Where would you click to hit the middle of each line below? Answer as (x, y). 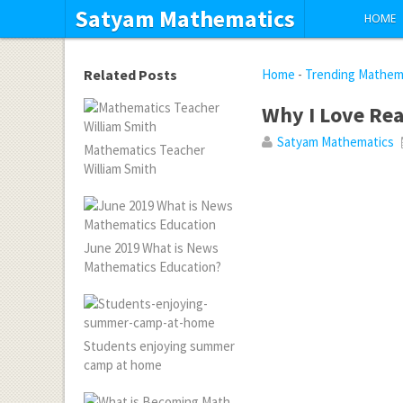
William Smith (121, 169)
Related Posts (131, 75)
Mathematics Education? (153, 267)
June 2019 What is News (152, 248)
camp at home (123, 365)
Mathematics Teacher (145, 150)
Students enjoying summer (160, 346)
